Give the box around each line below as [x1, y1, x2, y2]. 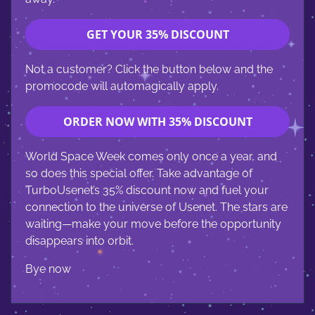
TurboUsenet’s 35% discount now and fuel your [25, 184, 269, 198]
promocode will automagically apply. [25, 79, 219, 94]
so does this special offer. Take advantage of [25, 167, 252, 181]
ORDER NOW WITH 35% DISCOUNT [63, 114, 252, 130]
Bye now [25, 262, 71, 276]
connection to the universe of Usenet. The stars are [25, 200, 288, 214]
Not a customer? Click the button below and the [25, 63, 273, 77]
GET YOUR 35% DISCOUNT [86, 27, 229, 43]
